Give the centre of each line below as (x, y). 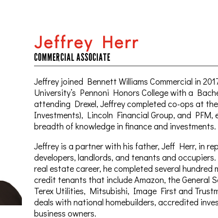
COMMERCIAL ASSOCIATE (72, 57)
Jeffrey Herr (86, 42)
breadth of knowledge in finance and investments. (125, 126)
